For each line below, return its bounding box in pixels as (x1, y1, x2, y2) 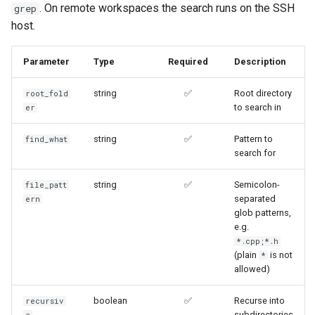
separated (234, 193, 276, 204)
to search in (234, 101, 281, 112)
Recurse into (234, 295, 285, 306)
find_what (25, 134, 68, 144)
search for (234, 147, 276, 158)
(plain (234, 249, 259, 260)
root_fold (25, 88, 69, 98)
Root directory (234, 87, 292, 98)
